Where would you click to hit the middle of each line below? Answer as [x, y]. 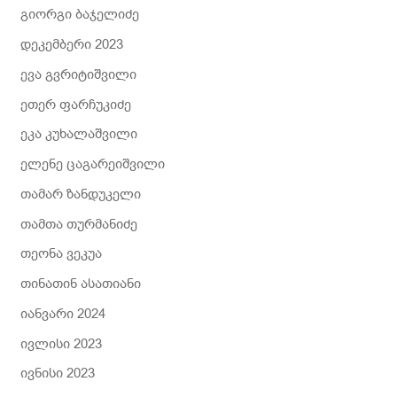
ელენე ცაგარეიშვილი [93, 164]
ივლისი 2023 [62, 343]
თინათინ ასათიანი [81, 284]
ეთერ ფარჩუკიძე [76, 104]
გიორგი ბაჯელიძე [80, 15]
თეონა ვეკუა [62, 254]
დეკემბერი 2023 [72, 45]
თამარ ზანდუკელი [81, 194]
